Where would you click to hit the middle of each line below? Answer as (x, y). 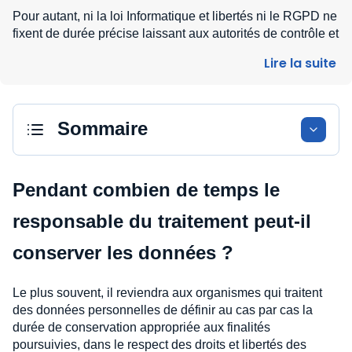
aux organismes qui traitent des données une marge (157, 51)
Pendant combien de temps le (146, 190)
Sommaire (103, 128)
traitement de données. (76, 85)
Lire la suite (300, 63)
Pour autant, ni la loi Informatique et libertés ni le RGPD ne (175, 16)
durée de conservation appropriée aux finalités (141, 327)
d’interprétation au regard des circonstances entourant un (171, 68)
